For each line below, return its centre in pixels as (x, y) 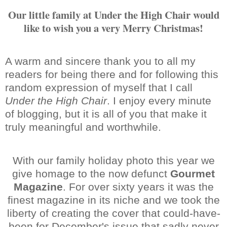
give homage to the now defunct (91, 173)
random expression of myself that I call (99, 87)
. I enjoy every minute (159, 100)
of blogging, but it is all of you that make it (106, 113)
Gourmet (193, 173)
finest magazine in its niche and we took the (113, 200)
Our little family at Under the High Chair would (113, 14)
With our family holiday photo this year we (113, 160)
